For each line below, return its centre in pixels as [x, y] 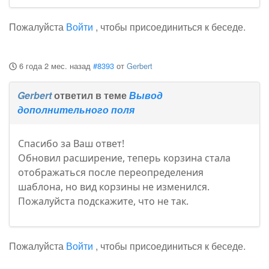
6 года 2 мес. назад [55, 66]
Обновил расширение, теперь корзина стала [124, 158]
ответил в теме [90, 95]
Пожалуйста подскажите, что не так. [103, 201]
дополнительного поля [76, 110]
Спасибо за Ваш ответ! [71, 144]
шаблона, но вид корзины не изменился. [114, 187]
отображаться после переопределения [111, 173]
